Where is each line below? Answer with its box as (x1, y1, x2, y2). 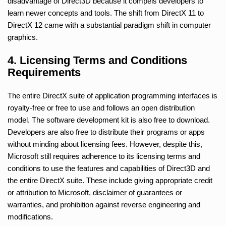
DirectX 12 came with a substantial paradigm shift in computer (8, 20, 211, 29)
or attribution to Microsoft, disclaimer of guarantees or (8, 188, 182, 197)
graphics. (8, 32, 38, 41)
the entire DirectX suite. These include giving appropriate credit (8, 176, 212, 185)
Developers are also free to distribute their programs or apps (8, 127, 205, 136)
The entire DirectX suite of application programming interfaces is (8, 91, 217, 100)
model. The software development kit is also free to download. (8, 115, 210, 124)
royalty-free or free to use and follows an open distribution (8, 103, 195, 112)
